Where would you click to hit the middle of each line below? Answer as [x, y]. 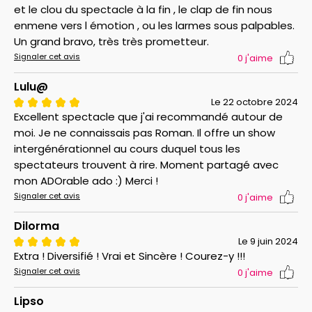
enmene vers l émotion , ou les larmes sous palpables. [154, 25]
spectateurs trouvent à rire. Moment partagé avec [146, 164]
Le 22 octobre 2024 [255, 102]
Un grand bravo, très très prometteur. [111, 41]
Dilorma [37, 226]
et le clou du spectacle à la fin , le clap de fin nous [143, 9]
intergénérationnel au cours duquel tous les [127, 148]
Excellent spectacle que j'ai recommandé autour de [148, 116]
